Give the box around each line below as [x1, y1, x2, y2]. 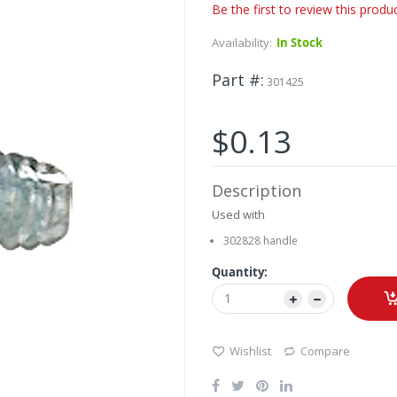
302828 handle [222, 233, 298, 249]
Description [212, 180, 301, 202]
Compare [300, 343, 350, 360]
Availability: [212, 35, 272, 51]
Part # [212, 69, 261, 91]
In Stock [276, 35, 323, 51]
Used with [212, 206, 265, 223]
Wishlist [230, 343, 271, 360]
